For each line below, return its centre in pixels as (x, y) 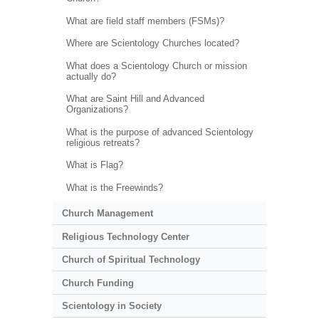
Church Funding (98, 283)
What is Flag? (94, 165)
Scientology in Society (111, 306)
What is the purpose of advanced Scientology (159, 132)
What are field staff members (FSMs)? (145, 21)
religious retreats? (103, 142)
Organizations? (97, 110)
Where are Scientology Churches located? (152, 43)
